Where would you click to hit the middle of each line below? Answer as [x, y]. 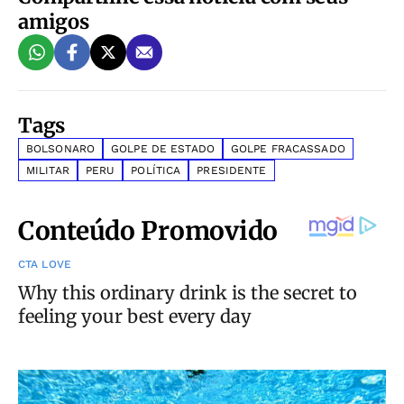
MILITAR [48, 170]
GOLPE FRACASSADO [288, 148]
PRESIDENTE [232, 170]
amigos [54, 21]
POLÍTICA [156, 170]
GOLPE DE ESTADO [163, 148]
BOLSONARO [61, 148]
